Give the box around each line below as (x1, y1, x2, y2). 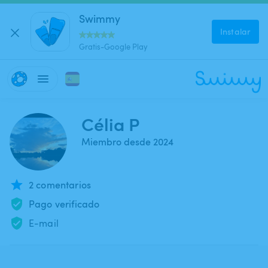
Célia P (81, 111, 139, 136)
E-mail (29, 217, 59, 230)
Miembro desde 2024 (81, 135, 173, 148)
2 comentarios (29, 178, 91, 191)
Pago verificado (29, 197, 100, 211)
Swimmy (79, 10, 120, 26)
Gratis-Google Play (79, 41, 148, 52)
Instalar (220, 25, 251, 37)
